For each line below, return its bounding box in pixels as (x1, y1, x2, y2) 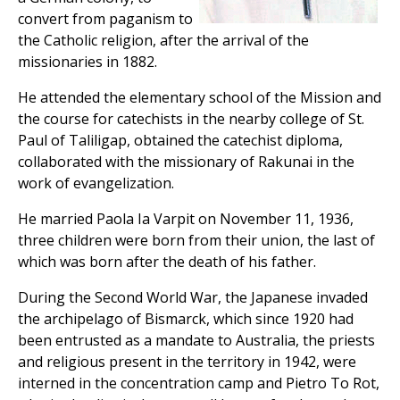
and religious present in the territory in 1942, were (18, 352, 356, 372)
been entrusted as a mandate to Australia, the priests (18, 330, 375, 351)
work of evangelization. (18, 173, 174, 194)
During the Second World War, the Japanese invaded (18, 287, 368, 308)
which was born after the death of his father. (18, 252, 316, 272)
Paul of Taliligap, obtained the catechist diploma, (18, 130, 343, 151)
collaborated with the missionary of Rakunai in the (18, 152, 354, 172)
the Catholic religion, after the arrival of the (18, 30, 309, 51)
